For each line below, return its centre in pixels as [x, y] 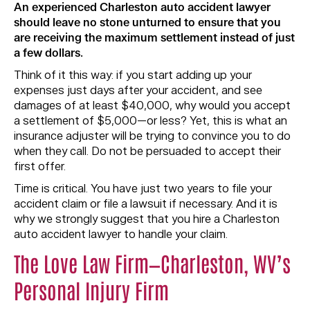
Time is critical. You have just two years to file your [143, 189]
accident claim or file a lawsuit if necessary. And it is [146, 204]
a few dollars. [48, 53]
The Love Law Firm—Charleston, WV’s [152, 263]
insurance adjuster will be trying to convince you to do [152, 136]
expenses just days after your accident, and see [138, 91]
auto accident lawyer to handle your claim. [121, 235]
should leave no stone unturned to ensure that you [147, 23]
